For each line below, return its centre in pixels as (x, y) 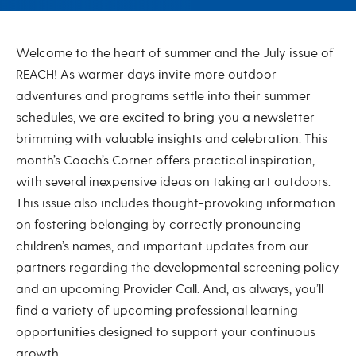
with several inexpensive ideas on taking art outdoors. (173, 182)
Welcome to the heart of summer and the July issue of (175, 53)
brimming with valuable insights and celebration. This (172, 139)
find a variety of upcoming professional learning (157, 311)
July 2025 (65, 58)
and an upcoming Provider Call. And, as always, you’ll (170, 289)
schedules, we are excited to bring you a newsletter (165, 118)
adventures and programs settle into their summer (163, 96)
